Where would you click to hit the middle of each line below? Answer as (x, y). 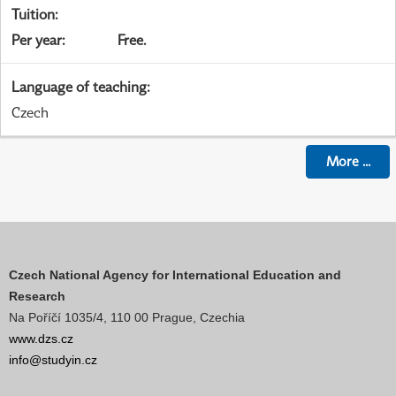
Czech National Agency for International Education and (175, 274)
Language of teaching (79, 86)
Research (37, 296)
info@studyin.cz (53, 359)
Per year (37, 39)
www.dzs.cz (41, 338)
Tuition (33, 14)
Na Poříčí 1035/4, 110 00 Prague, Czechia (127, 317)
